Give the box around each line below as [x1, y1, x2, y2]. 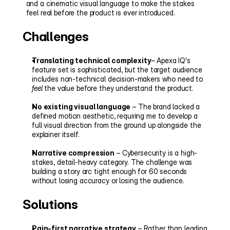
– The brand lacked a [130, 102, 200, 111]
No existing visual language [32, 102, 131, 111]
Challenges [23, 29, 89, 44]
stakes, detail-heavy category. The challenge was [32, 158, 193, 166]
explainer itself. [32, 130, 80, 139]
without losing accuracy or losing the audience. [32, 176, 184, 185]
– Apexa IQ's [151, 56, 190, 65]
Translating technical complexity [32, 56, 151, 65]
